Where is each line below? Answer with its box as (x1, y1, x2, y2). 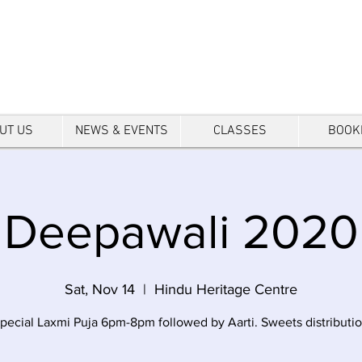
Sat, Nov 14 (65, 281, 135, 297)
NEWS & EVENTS (75, 123, 168, 139)
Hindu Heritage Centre (154, 281, 297, 297)
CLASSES (213, 123, 267, 139)
